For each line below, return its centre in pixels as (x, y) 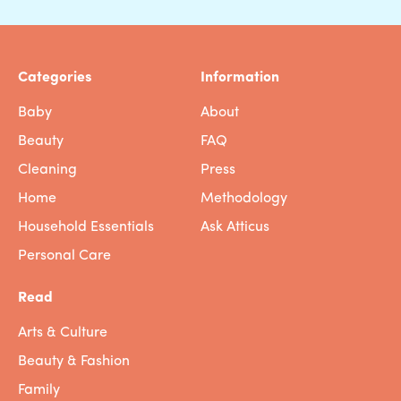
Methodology (244, 199)
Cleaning (47, 171)
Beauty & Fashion (74, 362)
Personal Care (64, 256)
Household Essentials (86, 228)
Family (39, 391)
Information (240, 78)
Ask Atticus (235, 228)
